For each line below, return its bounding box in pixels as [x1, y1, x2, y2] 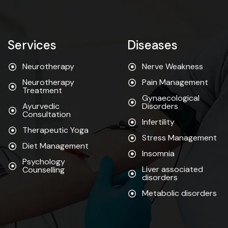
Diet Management [22, 140, 89, 152]
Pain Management [141, 77, 208, 88]
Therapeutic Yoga [22, 125, 89, 136]
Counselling [22, 164, 65, 176]
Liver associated [141, 164, 203, 175]
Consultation [22, 109, 71, 120]
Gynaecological [141, 93, 199, 104]
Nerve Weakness [141, 61, 203, 72]
